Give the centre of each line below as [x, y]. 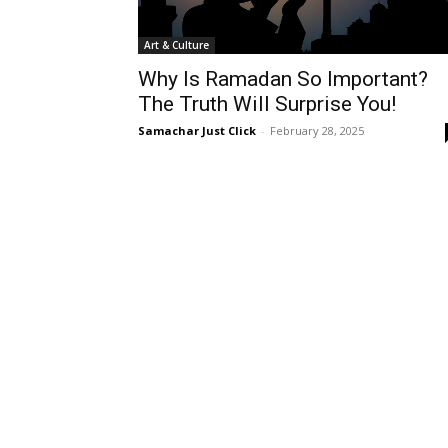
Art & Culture [176, 45]
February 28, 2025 [317, 130]
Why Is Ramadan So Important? [283, 79]
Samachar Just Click [197, 130]
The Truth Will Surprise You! [267, 104]
